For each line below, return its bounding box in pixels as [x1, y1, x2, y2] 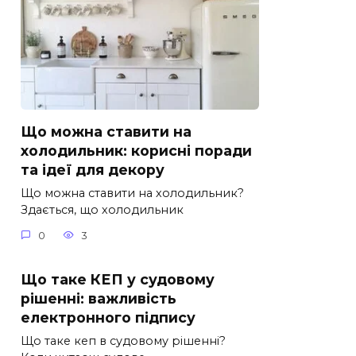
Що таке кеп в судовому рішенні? [21, 333, 226, 348]
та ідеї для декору [21, 161, 164, 179]
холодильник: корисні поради [21, 142, 252, 160]
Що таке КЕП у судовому [21, 270, 215, 288]
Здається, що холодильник [21, 203, 184, 218]
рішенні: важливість [21, 289, 176, 307]
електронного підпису [21, 308, 195, 326]
